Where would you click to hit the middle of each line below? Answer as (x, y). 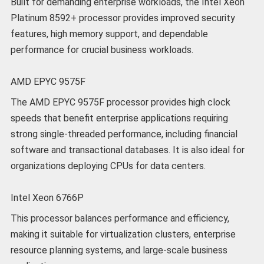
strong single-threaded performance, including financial (124, 134)
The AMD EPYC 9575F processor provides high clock (120, 103)
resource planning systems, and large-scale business (119, 250)
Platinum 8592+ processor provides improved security (123, 18)
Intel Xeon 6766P (47, 198)
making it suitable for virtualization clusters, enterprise (123, 235)
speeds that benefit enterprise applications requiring (119, 118)
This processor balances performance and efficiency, (120, 219)
